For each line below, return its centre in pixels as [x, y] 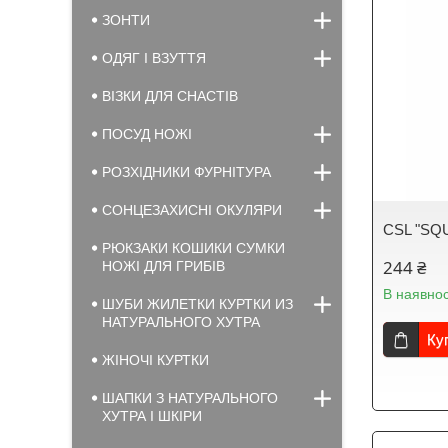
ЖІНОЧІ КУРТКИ [155, 360]
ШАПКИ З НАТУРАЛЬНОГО [190, 398]
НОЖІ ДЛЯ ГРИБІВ [163, 266]
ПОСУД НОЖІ [147, 134]
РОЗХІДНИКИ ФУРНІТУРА [186, 172]
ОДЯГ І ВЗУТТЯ [154, 58]
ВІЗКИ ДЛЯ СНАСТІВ [170, 96]
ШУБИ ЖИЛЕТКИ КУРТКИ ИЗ [197, 304]
